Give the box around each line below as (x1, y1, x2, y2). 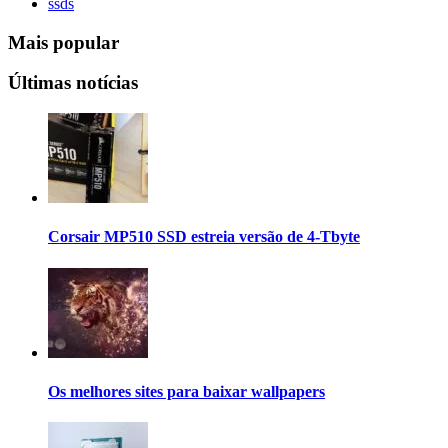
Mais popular (8, 31, 119, 53)
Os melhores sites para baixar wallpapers (48, 382, 325, 400)
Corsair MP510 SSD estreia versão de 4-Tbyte (48, 228, 360, 246)
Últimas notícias (8, 72, 138, 94)
